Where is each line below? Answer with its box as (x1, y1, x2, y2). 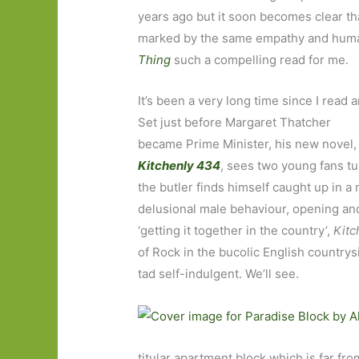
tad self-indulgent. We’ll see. (138, 266, 300, 282)
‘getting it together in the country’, (138, 223, 334, 239)
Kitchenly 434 (138, 158, 221, 174)
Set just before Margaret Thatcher (138, 115, 332, 131)
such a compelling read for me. (171, 52, 349, 68)
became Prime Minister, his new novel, (138, 136, 357, 152)
